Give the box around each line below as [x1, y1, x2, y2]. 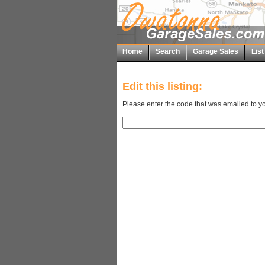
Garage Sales [193, 47, 238, 56]
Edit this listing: [122, 80, 202, 93]
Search [156, 47, 180, 56]
